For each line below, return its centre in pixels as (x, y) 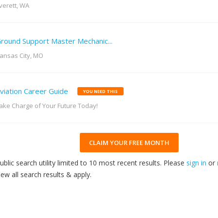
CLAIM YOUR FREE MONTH (129, 143)
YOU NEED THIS (100, 91)
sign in (196, 163)
